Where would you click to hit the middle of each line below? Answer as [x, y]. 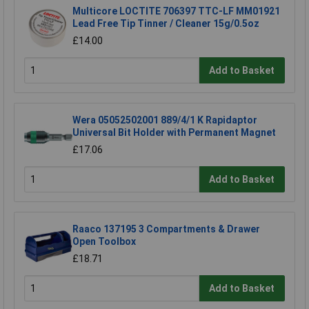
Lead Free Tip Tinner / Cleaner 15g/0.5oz [166, 24]
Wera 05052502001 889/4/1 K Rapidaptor [165, 120]
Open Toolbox [104, 242]
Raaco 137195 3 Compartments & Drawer [166, 229]
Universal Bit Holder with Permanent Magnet [174, 133]
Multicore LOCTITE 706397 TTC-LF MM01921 [176, 11]
